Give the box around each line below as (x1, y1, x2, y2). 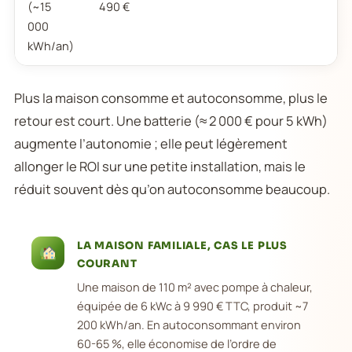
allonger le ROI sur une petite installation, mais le (14, 157, 306, 175)
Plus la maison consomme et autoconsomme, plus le (14, 89, 328, 107)
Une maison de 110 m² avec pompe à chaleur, (77, 279, 313, 295)
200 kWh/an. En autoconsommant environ (77, 317, 301, 332)
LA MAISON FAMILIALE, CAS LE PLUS (77, 239, 288, 252)
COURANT (77, 257, 137, 270)
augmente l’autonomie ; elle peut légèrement (14, 134, 288, 152)
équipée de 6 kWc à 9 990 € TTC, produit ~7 (77, 298, 308, 313)
